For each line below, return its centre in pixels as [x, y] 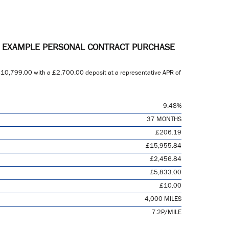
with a [42, 74]
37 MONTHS [164, 120]
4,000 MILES [163, 200]
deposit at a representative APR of [132, 74]
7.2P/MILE [167, 213]
